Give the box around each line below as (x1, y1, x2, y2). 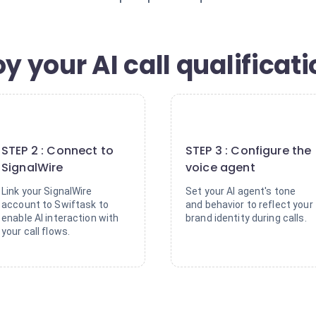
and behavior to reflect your (186, 199, 313, 210)
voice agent (186, 159, 255, 176)
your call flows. (1, 226, 71, 237)
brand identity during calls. (186, 212, 307, 224)
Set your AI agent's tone (186, 186, 296, 197)
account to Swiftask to (1, 199, 109, 210)
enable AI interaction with (1, 212, 119, 224)
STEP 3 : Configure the (186, 142, 312, 159)
